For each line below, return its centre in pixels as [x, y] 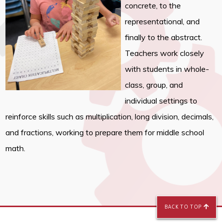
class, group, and [154, 85]
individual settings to [161, 101]
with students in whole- [167, 69]
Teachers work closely [165, 53]
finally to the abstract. [164, 37]
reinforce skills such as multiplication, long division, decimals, [110, 117]
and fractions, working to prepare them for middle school [105, 133]
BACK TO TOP [184, 208]
